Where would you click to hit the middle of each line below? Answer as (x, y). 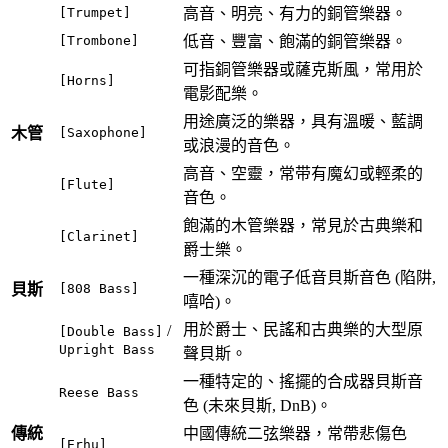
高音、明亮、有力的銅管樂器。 (295, 14)
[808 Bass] (99, 289)
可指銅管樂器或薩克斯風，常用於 (303, 70)
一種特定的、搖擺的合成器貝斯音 (303, 382)
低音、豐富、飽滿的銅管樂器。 (295, 42)
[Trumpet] (95, 13)
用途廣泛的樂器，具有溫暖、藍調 (303, 122)
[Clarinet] (99, 237)
